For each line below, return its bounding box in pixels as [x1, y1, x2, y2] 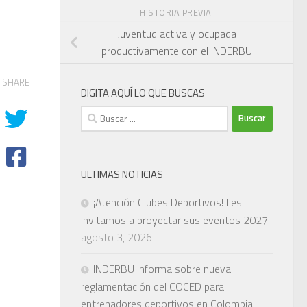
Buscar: [80, 104, 114, 121]
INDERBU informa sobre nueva [93, 260, 231, 277]
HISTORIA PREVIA [140, 5, 214, 19]
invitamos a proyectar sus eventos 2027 [81, 211, 268, 228]
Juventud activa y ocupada [117, 25, 236, 42]
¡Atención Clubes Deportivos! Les [93, 193, 242, 210]
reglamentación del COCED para [81, 278, 224, 295]
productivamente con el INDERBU [101, 42, 252, 59]
